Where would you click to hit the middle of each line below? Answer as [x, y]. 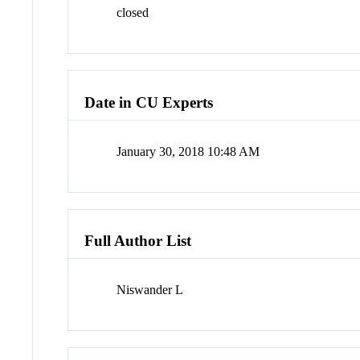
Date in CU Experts [149, 102]
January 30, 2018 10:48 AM [188, 151]
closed [133, 13]
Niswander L [150, 290]
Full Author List [138, 241]
